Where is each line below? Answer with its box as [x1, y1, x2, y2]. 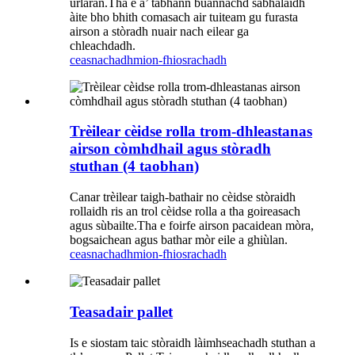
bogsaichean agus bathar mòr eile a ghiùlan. [70, 233, 288, 247]
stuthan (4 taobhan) [70, 158, 199, 175]
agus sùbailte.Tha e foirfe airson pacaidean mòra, [70, 219, 314, 233]
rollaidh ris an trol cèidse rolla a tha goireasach [70, 204, 300, 219]
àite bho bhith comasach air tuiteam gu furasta [70, 10, 298, 24]
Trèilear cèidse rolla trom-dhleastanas [70, 123, 312, 140]
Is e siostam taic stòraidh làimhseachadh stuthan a [70, 335, 315, 349]
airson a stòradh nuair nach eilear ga [70, 24, 249, 38]
